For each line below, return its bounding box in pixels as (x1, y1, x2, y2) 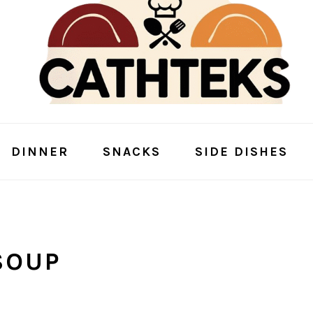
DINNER (10, 144, 68, 159)
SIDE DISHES (194, 144, 288, 159)
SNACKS (102, 144, 161, 159)
